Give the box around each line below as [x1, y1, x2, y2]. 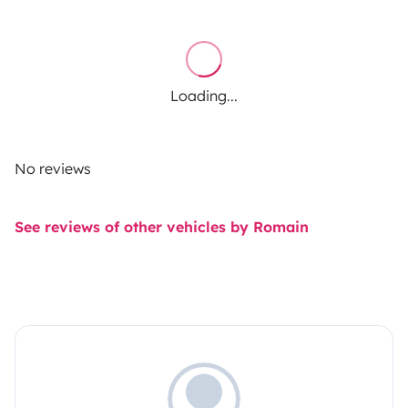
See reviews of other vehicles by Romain [15, 218, 309, 237]
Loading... [170, 87, 238, 106]
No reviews [15, 159, 91, 178]
